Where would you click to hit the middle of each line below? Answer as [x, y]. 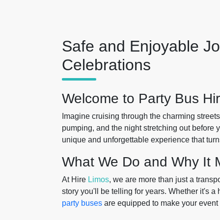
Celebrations [106, 65]
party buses [82, 203]
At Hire [75, 179]
